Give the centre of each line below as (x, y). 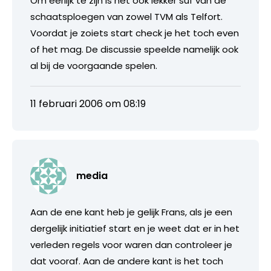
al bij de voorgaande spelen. (94, 65)
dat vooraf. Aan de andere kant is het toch (127, 261)
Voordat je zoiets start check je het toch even (135, 33)
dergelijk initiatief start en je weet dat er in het (135, 228)
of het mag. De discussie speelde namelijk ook (134, 49)
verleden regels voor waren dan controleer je (131, 244)
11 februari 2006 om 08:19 (88, 103)
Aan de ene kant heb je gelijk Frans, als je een (131, 212)
